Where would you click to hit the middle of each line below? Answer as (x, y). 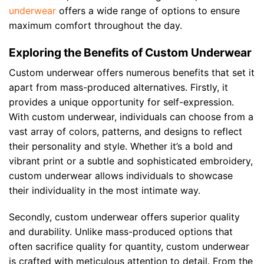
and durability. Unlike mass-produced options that (121, 232)
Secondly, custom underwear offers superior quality (124, 217)
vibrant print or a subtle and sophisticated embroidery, (131, 161)
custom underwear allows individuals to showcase (121, 175)
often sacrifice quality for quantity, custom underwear (129, 247)
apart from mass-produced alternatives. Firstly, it (118, 87)
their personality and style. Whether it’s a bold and (121, 146)
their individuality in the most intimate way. (105, 190)
